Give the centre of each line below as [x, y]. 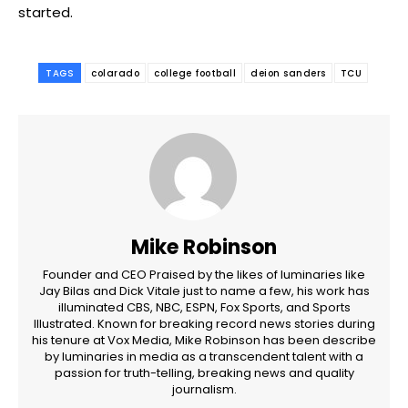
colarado [115, 73]
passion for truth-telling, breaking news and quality [204, 372]
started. [46, 12]
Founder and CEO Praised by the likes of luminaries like [204, 274]
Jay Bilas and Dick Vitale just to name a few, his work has [204, 291]
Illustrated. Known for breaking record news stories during [204, 323]
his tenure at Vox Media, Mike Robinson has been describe [204, 340]
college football [195, 73]
